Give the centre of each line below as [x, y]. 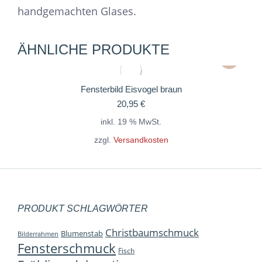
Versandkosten [141, 140]
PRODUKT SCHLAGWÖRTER [83, 209]
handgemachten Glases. [77, 11]
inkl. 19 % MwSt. [131, 122]
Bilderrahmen [38, 234]
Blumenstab [82, 234]
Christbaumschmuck [152, 232]
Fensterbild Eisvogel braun [131, 89]
